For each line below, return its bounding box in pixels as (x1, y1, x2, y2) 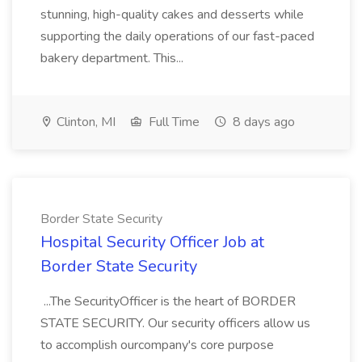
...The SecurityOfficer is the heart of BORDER (40, 293, 296, 310)
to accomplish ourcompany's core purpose (40, 336, 274, 354)
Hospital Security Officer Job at (40, 231, 264, 253)
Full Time (145, 113, 200, 131)
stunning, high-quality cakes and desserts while (40, 6, 304, 23)
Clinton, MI (53, 113, 116, 131)
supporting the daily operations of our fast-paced (40, 27, 314, 45)
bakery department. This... (40, 49, 187, 67)
